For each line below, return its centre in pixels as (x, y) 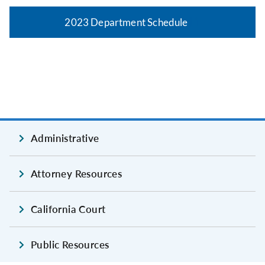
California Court (68, 209)
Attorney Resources (77, 174)
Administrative (65, 138)
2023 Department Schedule (126, 22)
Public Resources (70, 245)
